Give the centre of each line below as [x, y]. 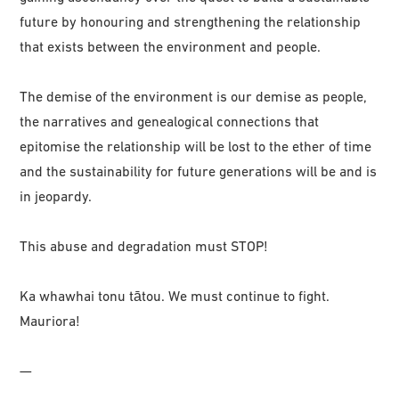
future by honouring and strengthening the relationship [191, 22]
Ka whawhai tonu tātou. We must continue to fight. [175, 296]
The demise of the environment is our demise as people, [194, 97]
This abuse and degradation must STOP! [144, 246]
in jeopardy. [56, 196]
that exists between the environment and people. [171, 47]
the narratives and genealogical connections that [170, 122]
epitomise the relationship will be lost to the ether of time [196, 147]
